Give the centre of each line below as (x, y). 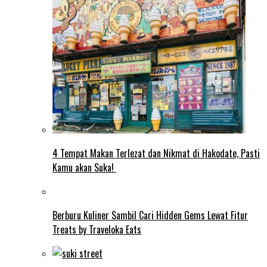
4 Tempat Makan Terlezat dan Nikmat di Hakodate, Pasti (156, 153)
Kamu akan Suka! (84, 168)
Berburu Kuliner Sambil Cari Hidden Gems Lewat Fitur (150, 215)
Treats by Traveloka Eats (97, 230)
